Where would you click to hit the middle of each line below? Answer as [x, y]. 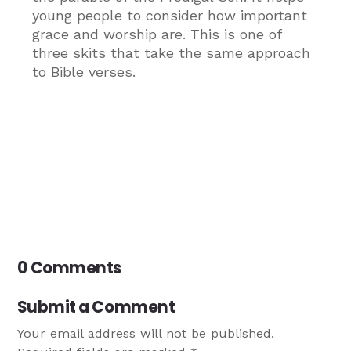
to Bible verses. [84, 71]
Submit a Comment [96, 308]
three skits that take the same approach [172, 52]
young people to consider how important [170, 15]
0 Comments [69, 268]
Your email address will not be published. [146, 334]
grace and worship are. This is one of [157, 34]
